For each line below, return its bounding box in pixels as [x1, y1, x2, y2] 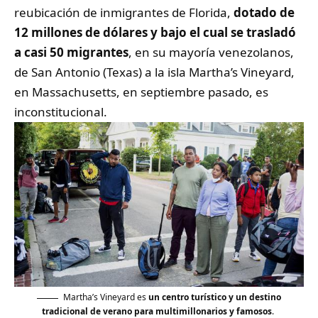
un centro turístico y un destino [148, 291, 281, 304]
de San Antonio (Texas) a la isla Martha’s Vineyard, [14, 64, 295, 81]
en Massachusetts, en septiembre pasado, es [14, 84, 268, 101]
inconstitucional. [14, 104, 107, 121]
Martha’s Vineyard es [63, 291, 148, 304]
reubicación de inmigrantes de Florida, [14, 4, 234, 21]
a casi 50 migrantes [14, 44, 128, 61]
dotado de [234, 4, 295, 21]
